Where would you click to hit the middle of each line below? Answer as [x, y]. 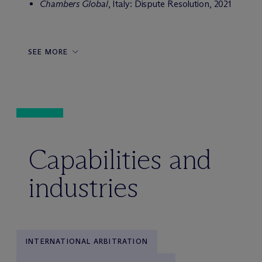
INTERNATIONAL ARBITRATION [87, 241]
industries [83, 187]
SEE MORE [48, 52]
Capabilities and [120, 159]
